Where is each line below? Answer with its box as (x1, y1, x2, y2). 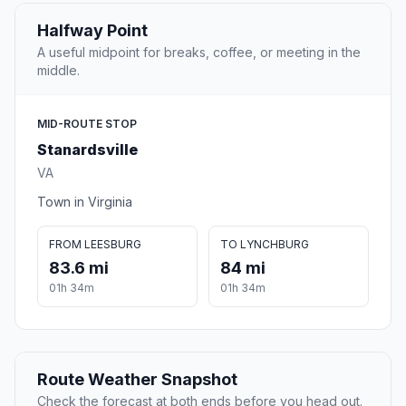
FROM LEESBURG (49, 237, 141, 252)
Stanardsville (37, 140, 138, 159)
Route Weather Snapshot (37, 370, 237, 390)
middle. (37, 63, 80, 79)
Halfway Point (37, 21, 148, 41)
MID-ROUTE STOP (37, 117, 137, 131)
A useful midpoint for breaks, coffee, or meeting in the (37, 44, 361, 61)
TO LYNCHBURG (220, 237, 309, 252)
